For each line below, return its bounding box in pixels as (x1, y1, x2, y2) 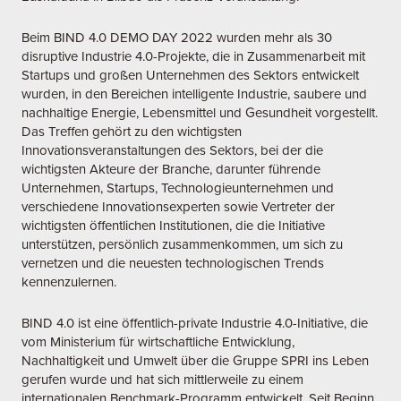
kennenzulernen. (21, 274, 116, 290)
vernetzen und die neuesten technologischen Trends (21, 255, 324, 271)
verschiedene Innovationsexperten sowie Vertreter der (21, 199, 335, 215)
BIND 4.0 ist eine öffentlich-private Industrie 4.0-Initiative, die (21, 315, 368, 331)
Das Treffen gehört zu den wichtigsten (21, 124, 242, 140)
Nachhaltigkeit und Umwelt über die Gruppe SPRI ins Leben (21, 353, 369, 369)
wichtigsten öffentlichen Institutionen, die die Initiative (21, 218, 325, 234)
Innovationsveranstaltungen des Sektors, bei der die (21, 142, 323, 158)
